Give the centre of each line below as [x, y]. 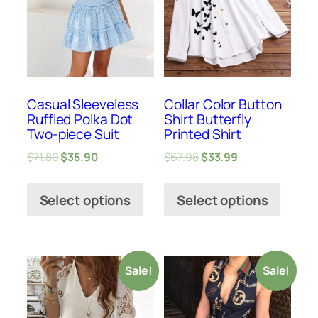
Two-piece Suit [73, 135]
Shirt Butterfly [208, 120]
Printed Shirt [203, 135]
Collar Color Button [223, 105]
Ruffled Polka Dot [80, 120]
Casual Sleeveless [83, 105]
